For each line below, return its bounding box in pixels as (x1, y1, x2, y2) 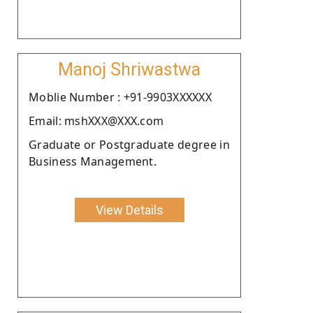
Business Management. (29, 153, 157, 169)
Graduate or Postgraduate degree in (29, 136, 230, 152)
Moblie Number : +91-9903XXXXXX (29, 89, 212, 105)
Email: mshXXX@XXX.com (29, 112, 164, 129)
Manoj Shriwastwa (58, 59, 201, 80)
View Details (95, 202, 163, 217)
